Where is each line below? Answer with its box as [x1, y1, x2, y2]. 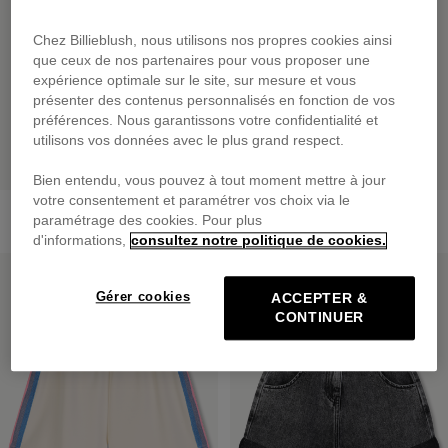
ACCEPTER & [270, 291, 368, 307]
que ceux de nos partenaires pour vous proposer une [33, 53, 371, 69]
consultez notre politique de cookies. [131, 233, 387, 249]
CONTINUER [274, 310, 364, 326]
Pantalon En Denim [10, 199, 139, 218]
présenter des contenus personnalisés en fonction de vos [33, 93, 396, 109]
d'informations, [33, 233, 127, 249]
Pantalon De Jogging [240, 199, 380, 218]
